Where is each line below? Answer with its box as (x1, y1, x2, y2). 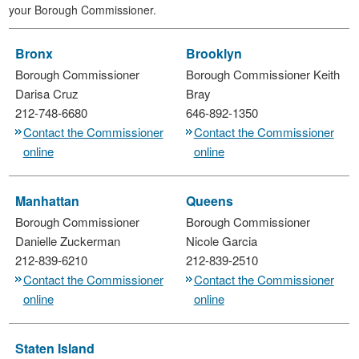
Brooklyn (185, 43, 242, 63)
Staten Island (14, 338, 95, 357)
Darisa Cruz (14, 84, 79, 102)
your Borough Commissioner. (9, 2, 157, 18)
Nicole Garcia (185, 232, 257, 249)
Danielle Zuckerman (14, 232, 120, 249)
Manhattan (14, 191, 79, 210)
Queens (185, 191, 233, 210)
